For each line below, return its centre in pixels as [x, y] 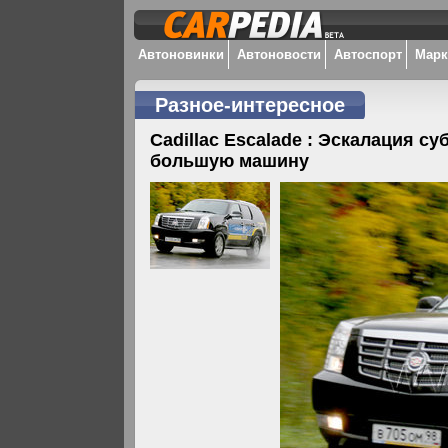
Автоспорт [368, 54]
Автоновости [279, 54]
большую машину [230, 161]
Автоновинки [181, 54]
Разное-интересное [250, 105]
